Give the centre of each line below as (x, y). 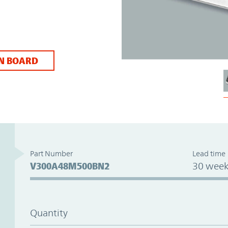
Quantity (49, 212)
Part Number (51, 153)
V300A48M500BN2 (69, 166)
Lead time (209, 153)
